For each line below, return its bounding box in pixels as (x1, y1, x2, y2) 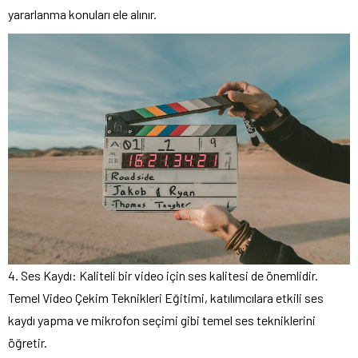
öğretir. (8, 335, 47, 351)
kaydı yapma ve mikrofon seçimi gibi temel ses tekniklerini (8, 312, 316, 328)
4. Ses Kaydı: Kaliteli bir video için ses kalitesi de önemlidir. (8, 268, 318, 284)
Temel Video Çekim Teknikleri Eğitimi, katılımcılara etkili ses (8, 290, 324, 306)
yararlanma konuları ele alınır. (8, 6, 157, 22)
